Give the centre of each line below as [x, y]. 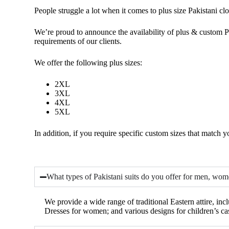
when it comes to [129, 10]
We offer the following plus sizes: [88, 63]
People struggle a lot [68, 10]
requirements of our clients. [78, 41]
